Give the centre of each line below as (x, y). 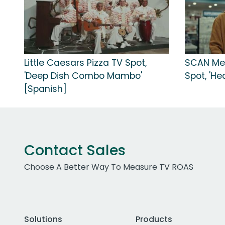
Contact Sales (75, 150)
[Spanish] (45, 89)
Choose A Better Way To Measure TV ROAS (109, 167)
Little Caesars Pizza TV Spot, (85, 63)
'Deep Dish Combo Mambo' (83, 76)
